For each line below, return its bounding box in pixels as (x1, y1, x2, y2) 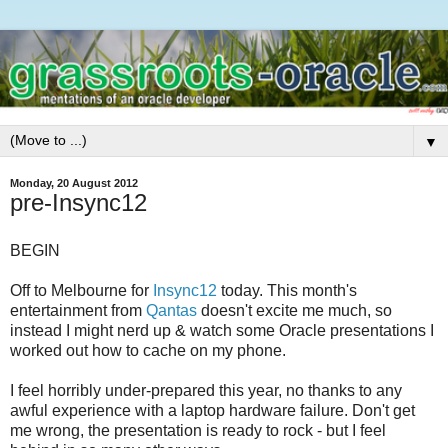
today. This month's (217, 281, 357, 299)
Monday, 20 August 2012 (10, 177, 138, 190)
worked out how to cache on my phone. (10, 341, 286, 359)
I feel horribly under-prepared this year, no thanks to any (10, 381, 402, 399)
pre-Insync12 (10, 189, 147, 217)
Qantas (146, 301, 197, 319)
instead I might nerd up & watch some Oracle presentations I (10, 321, 434, 339)
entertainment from (10, 301, 146, 319)
